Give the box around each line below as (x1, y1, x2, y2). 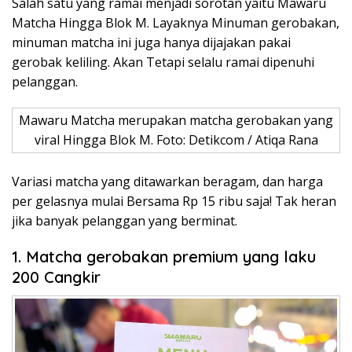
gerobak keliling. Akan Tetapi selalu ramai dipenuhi (12, 53, 314, 71)
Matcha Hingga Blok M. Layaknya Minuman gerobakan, (12, 13, 339, 31)
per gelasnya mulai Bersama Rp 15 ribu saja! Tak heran (12, 192, 336, 210)
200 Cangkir (12, 266, 101, 287)
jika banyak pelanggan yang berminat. (12, 211, 237, 229)
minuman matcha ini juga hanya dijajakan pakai (12, 33, 291, 51)
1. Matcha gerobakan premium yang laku (12, 246, 316, 266)
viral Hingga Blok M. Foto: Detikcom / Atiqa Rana (34, 130, 318, 148)
